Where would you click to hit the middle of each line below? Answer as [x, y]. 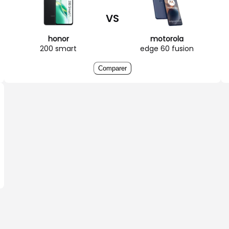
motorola [167, 39]
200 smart [58, 48]
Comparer [112, 68]
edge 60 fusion [167, 48]
